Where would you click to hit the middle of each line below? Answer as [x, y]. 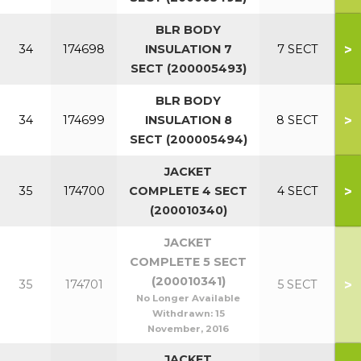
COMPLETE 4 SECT [188, 191]
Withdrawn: [183, 313]
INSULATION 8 [188, 120]
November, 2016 [188, 329]
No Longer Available [188, 298]
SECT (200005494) [188, 139]
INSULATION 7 [188, 49]
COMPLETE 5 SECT [188, 262]
